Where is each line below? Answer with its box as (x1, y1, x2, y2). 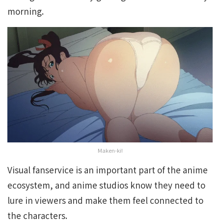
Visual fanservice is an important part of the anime (7, 164, 208, 176)
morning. (7, 5, 44, 18)
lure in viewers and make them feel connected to (7, 194, 203, 207)
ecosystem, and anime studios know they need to (7, 179, 205, 192)
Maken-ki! (97, 146, 123, 155)
